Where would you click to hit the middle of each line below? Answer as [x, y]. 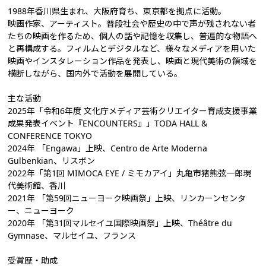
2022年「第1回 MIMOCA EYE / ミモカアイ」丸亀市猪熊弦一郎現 [130, 173]
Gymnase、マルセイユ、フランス [72, 235]
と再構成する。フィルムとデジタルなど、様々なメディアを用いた [132, 48]
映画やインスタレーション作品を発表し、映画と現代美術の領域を [133, 61]
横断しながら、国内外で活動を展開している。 [95, 73]
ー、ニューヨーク [41, 210]
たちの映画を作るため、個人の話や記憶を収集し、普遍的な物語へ [133, 36]
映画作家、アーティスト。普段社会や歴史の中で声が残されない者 [132, 23]
